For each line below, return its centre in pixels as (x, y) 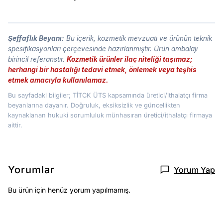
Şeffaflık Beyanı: (36, 38)
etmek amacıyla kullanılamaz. (58, 80)
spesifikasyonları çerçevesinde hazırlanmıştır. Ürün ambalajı (103, 49)
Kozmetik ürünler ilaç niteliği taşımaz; (130, 59)
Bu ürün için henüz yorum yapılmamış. (69, 190)
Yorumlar (31, 169)
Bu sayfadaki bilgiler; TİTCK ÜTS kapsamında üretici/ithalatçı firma (108, 95)
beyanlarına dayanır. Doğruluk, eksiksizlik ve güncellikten (94, 105)
